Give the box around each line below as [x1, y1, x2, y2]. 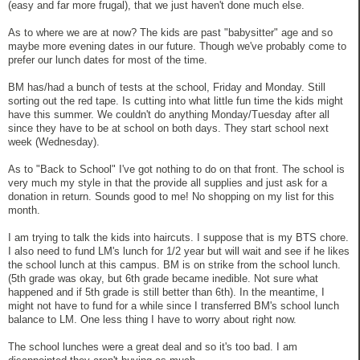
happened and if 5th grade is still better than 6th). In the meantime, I [8, 285, 325, 298]
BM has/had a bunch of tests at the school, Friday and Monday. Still [8, 80, 325, 93]
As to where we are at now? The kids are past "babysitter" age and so [8, 26, 333, 39]
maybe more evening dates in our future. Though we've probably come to [8, 39, 346, 52]
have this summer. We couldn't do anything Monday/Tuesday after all [8, 108, 329, 121]
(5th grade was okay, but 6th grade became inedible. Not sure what [8, 272, 318, 284]
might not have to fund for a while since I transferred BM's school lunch [8, 299, 339, 312]
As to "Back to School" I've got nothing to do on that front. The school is [8, 162, 345, 175]
